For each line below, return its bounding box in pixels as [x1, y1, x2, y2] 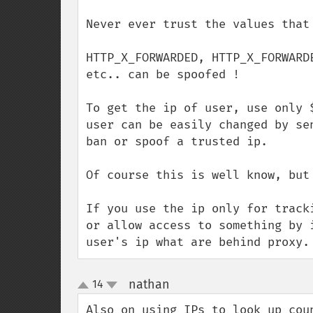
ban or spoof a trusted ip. [86, 134, 268, 149]
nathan [128, 277, 170, 292]
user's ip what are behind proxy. [86, 235, 310, 249]
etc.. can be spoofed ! [86, 67, 240, 82]
